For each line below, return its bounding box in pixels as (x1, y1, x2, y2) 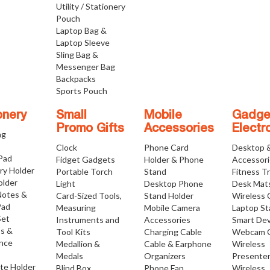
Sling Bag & (55, 49, 98, 60)
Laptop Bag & (55, 25, 107, 36)
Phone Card (143, 142, 189, 152)
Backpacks (55, 74, 96, 84)
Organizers (143, 251, 186, 261)
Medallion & (55, 239, 100, 249)
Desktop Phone (143, 178, 203, 189)
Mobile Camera (143, 202, 200, 213)
